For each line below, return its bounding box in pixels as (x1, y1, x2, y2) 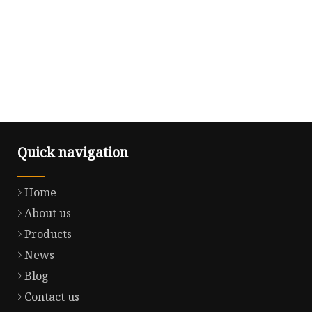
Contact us (24, 288, 79, 304)
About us (24, 205, 71, 221)
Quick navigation (17, 142, 128, 162)
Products (24, 226, 72, 242)
